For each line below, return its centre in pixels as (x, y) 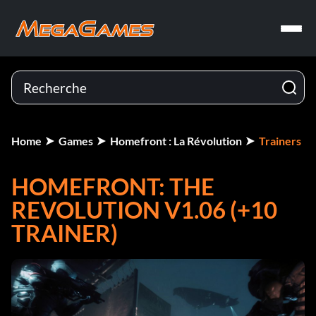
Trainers (280, 141)
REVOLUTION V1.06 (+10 (144, 209)
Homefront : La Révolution (176, 141)
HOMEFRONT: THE (113, 186)
